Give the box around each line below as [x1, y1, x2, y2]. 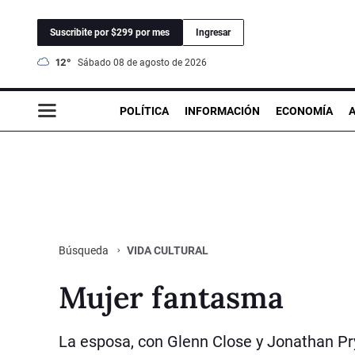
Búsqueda [59, 243, 111, 257]
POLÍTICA [120, 104, 169, 117]
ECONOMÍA [276, 104, 333, 117]
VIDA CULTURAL [127, 243, 208, 257]
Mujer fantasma [59, 277, 284, 316]
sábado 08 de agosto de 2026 [83, 56, 207, 68]
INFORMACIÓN [185, 104, 260, 117]
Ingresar [196, 26, 231, 38]
